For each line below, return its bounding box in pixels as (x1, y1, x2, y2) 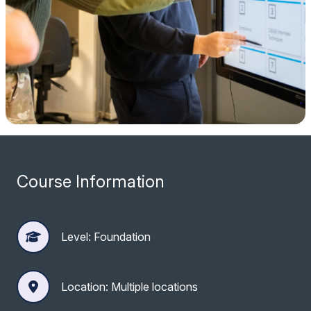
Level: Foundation (61, 229, 151, 244)
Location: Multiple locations (61, 279, 198, 294)
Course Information (17, 171, 165, 192)
